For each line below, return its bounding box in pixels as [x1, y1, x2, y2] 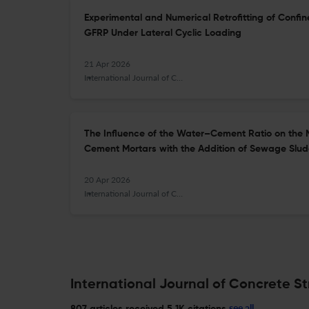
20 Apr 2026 [84, 175, 130, 185]
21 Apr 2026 [84, 59, 130, 69]
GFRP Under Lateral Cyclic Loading [84, 28, 241, 38]
